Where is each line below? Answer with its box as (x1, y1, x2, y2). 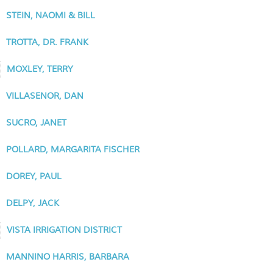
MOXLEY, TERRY (7, 63, 73, 75)
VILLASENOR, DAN (6, 90, 83, 102)
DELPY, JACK (6, 197, 59, 209)
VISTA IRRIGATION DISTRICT (7, 224, 122, 236)
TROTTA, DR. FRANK (6, 37, 88, 48)
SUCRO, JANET (6, 117, 66, 129)
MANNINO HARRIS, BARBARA (6, 251, 129, 263)
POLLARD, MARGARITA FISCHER (6, 144, 140, 155)
